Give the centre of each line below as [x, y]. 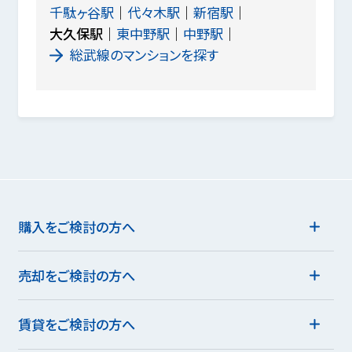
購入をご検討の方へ [76, 226]
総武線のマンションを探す [144, 55]
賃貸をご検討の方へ [76, 324]
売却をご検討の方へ [76, 276]
